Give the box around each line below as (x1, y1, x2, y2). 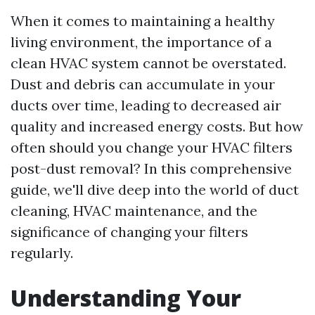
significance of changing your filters (11, 223, 248, 240)
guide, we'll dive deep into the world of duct (11, 181, 299, 198)
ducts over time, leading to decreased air (11, 96, 281, 114)
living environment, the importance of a (11, 33, 272, 51)
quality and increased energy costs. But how (11, 117, 303, 135)
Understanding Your (11, 283, 241, 313)
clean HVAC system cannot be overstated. (11, 54, 286, 72)
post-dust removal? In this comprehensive (11, 160, 292, 177)
